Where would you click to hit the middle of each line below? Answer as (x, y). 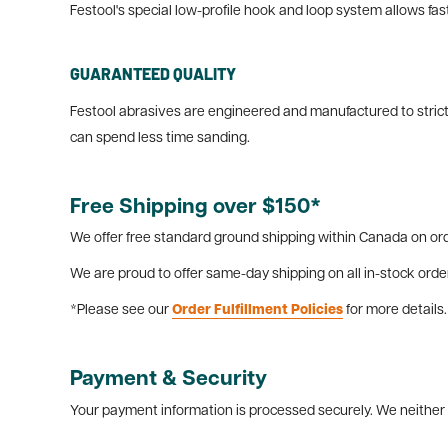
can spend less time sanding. (160, 138)
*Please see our (121, 311)
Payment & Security (168, 380)
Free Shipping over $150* (195, 207)
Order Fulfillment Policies (257, 311)
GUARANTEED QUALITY (153, 74)
